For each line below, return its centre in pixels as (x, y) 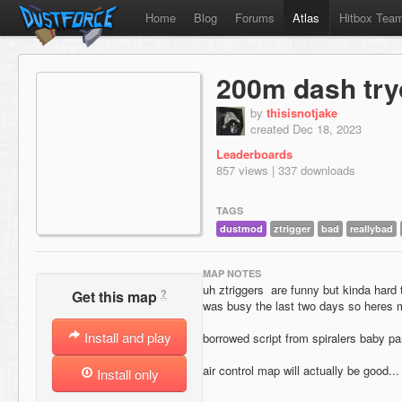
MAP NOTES (232, 273)
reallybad (371, 229)
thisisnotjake (302, 113)
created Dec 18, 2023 (306, 129)
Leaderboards (254, 154)
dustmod (241, 229)
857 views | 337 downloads (286, 170)
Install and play (126, 337)
